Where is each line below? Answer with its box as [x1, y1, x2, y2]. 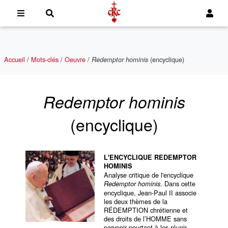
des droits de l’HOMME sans [104, 214, 187, 223]
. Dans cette [160, 179, 195, 188]
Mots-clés [31, 54, 59, 64]
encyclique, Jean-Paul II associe [104, 188, 196, 197]
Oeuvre [65, 54, 85, 64]
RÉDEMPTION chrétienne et [104, 205, 188, 215]
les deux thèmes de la [104, 196, 167, 206]
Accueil [4, 54, 25, 64]
